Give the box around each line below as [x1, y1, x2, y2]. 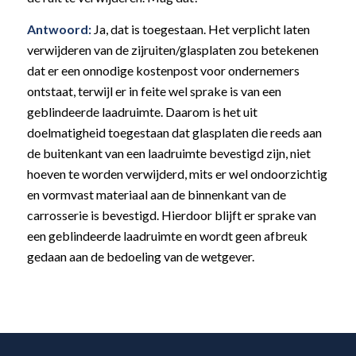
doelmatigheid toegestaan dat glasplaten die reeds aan [26, 124, 322, 140]
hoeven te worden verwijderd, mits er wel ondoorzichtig [26, 165, 327, 181]
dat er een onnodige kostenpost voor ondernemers [26, 62, 300, 78]
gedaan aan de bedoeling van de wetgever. [26, 248, 254, 264]
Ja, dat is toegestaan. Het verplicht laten [91, 21, 310, 37]
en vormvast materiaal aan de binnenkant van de [26, 186, 286, 202]
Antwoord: [26, 21, 91, 37]
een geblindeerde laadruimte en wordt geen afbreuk [26, 227, 308, 243]
